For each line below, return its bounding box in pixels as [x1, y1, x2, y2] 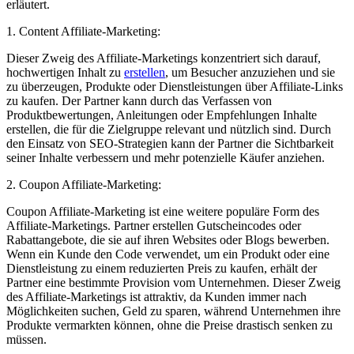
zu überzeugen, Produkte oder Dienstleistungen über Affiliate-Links [6, 80, 343, 94]
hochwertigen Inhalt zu [6, 66, 124, 80]
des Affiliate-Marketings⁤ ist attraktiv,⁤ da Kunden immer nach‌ [6, 290, 307, 304]
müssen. [6, 333, 47, 347]
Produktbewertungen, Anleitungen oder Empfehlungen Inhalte [6, 108, 317, 122]
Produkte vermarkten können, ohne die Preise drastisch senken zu [6, 318, 333, 333]
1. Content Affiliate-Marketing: [6, 24, 160, 39]
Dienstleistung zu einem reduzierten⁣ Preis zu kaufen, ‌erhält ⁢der [6, 262, 317, 276]
